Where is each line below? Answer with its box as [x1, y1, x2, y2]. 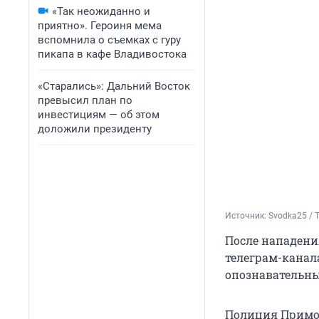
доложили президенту [38, 122, 152, 135]
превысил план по [38, 94, 132, 107]
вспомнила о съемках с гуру [38, 33, 181, 46]
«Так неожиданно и [52, 5, 150, 18]
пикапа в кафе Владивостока [38, 48, 187, 61]
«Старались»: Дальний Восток [38, 80, 190, 93]
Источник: [225, 211, 268, 221]
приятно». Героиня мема [38, 19, 162, 32]
